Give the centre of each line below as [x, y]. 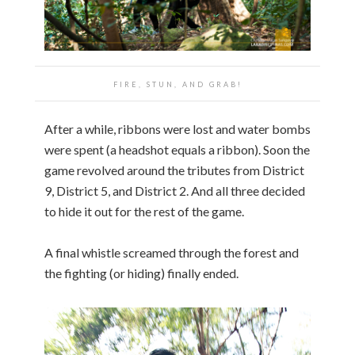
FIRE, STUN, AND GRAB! [177, 84]
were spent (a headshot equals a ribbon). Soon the [177, 149]
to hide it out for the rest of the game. [144, 211]
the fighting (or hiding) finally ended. [141, 273]
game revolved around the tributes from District [174, 170]
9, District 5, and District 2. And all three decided [175, 190]
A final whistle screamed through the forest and [172, 252]
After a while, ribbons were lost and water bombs [177, 128]
